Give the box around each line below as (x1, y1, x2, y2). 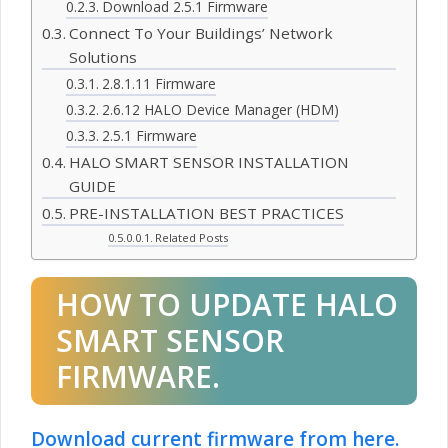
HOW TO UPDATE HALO (56, 284, 398, 326)
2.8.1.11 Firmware (101, 74, 216, 94)
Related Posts (154, 230, 228, 246)
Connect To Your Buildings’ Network (69, 23, 334, 44)
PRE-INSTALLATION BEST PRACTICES (69, 203, 345, 224)
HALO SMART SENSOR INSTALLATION (69, 152, 350, 173)
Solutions (69, 47, 138, 68)
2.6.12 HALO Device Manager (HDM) (101, 100, 339, 120)
